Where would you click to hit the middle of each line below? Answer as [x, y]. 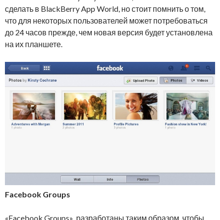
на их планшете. [34, 44]
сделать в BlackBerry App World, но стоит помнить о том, [105, 9]
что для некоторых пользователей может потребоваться [106, 21]
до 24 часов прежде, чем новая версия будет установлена [109, 32]
